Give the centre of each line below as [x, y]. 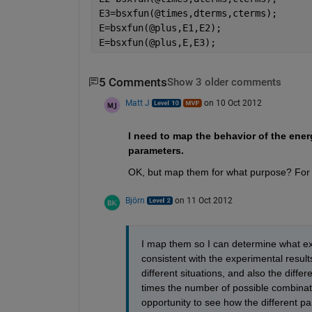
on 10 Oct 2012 [233, 103]
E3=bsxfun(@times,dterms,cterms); [188, 13]
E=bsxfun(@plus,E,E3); [157, 42]
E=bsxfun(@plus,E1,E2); [160, 28]
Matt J [137, 103]
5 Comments [133, 82]
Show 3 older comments [224, 82]
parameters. [156, 150]
